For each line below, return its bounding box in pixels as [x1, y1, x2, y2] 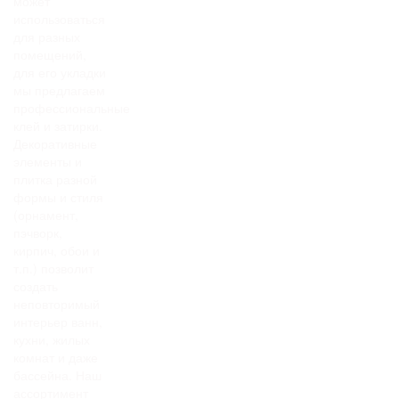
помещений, [13, 45, 86, 64]
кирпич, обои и [13, 241, 100, 260]
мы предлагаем [13, 81, 105, 100]
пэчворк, [13, 224, 62, 242]
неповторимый [13, 295, 100, 313]
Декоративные [13, 134, 97, 153]
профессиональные [13, 99, 130, 118]
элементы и [13, 152, 82, 171]
